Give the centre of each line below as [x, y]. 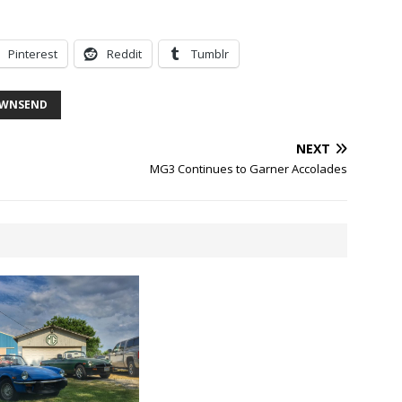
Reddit [124, 54]
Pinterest [33, 54]
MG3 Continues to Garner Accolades [249, 169]
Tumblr [210, 54]
